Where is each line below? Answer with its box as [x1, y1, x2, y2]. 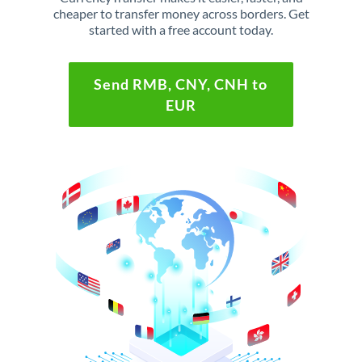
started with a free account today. [89, 22, 273, 37]
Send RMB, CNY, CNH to [94, 75, 268, 93]
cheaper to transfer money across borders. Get [53, 6, 309, 21]
